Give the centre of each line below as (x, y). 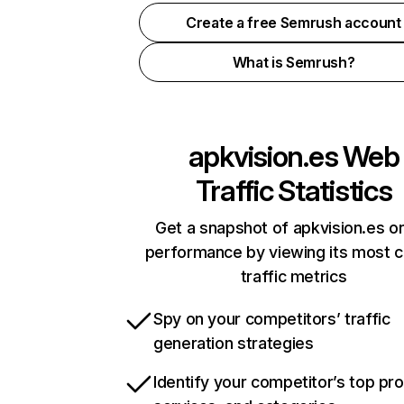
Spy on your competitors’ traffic (272, 319)
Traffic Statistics (294, 191)
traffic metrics (294, 276)
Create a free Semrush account (294, 23)
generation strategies (234, 343)
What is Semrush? (294, 62)
